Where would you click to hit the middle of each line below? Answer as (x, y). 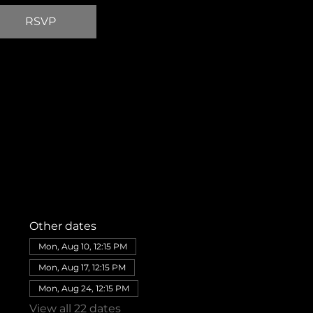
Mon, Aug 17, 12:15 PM (82, 267)
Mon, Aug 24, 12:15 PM (83, 288)
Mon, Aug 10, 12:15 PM (82, 246)
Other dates (63, 226)
